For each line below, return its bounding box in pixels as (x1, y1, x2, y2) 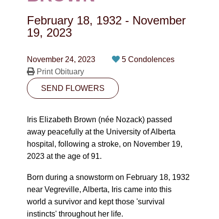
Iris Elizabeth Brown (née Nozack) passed (27, 115, 172, 124)
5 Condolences (122, 55, 175, 64)
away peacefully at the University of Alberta (27, 128, 175, 136)
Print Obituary (35, 67, 84, 76)
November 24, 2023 (27, 55, 95, 64)
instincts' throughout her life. (27, 210, 123, 218)
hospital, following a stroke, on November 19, (27, 140, 182, 148)
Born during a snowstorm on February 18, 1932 (27, 173, 190, 181)
